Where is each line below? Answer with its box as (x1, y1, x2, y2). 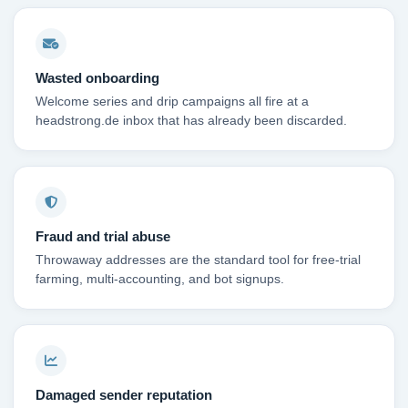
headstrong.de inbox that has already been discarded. (36, 114, 347, 128)
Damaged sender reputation (36, 387, 212, 403)
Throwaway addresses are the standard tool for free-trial (36, 253, 361, 268)
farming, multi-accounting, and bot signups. (36, 272, 284, 287)
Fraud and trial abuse (36, 229, 170, 245)
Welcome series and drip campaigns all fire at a (36, 95, 309, 109)
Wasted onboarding (36, 70, 159, 87)
